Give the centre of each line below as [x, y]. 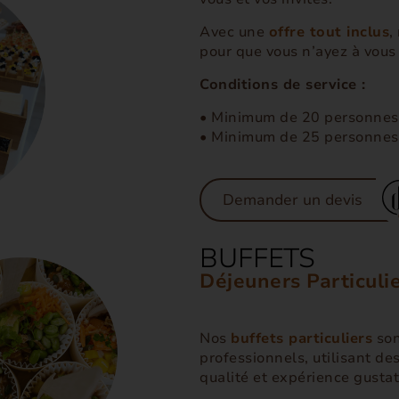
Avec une [234, 32]
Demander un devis [293, 200]
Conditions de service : [283, 85]
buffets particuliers [301, 338]
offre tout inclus [329, 32]
